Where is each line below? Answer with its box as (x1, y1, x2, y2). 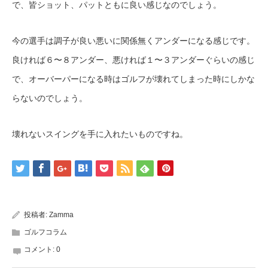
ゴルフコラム (24, 227, 67, 236)
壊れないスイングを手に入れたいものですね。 (12, 129, 188, 139)
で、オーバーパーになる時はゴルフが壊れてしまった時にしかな (12, 74, 255, 84)
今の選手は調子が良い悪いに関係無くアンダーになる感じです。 (12, 35, 255, 45)
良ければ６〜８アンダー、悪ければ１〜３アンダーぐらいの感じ (12, 54, 255, 65)
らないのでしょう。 (12, 93, 87, 103)
